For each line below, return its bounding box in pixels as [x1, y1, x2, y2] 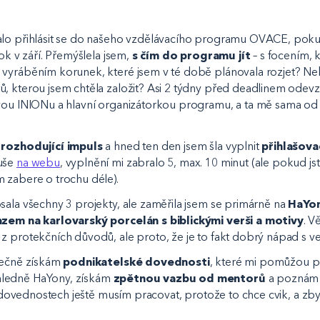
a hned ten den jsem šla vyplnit [102, 139, 262, 153]
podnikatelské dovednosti [63, 254, 210, 269]
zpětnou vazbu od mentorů [113, 271, 266, 285]
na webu [16, 155, 60, 169]
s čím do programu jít [131, 49, 251, 63]
